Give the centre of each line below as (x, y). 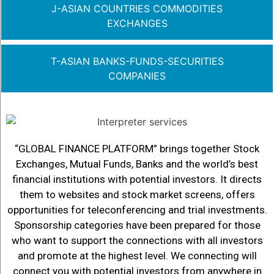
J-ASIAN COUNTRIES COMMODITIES (137, 9)
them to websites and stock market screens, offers (137, 194)
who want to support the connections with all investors (137, 240)
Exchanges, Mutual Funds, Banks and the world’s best (137, 164)
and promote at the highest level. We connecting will (137, 255)
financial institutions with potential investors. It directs (137, 179)
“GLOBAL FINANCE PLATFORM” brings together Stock (137, 148)
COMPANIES (137, 76)
